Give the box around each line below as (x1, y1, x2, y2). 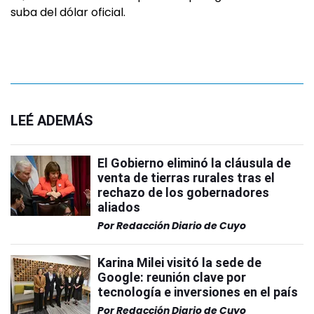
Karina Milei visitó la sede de (97, 255, 261, 270)
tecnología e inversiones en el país (97, 285, 298, 299)
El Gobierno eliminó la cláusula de (97, 156, 291, 170)
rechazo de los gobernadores (97, 185, 269, 200)
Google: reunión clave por (97, 270, 246, 285)
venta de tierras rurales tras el (97, 170, 275, 185)
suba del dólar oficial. (11, 4, 125, 20)
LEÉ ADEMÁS (11, 112, 93, 129)
